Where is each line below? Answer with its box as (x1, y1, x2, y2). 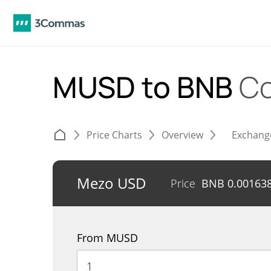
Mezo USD (77, 173, 146, 193)
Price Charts (87, 128, 142, 142)
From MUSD (77, 230, 138, 245)
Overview (162, 128, 203, 142)
